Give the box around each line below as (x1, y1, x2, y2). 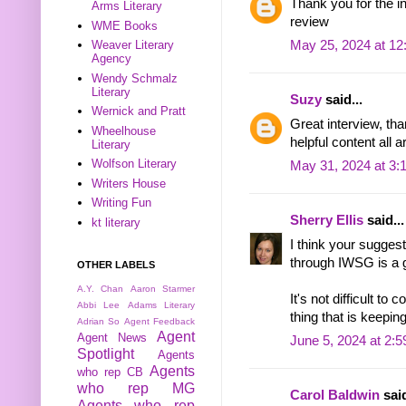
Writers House (92, 176, 167, 190)
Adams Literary (127, 300, 196, 311)
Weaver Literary (92, 38, 175, 53)
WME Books (92, 18, 159, 33)
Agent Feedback (123, 316, 196, 327)
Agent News (77, 331, 147, 345)
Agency (92, 52, 132, 66)
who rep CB (77, 365, 143, 380)
